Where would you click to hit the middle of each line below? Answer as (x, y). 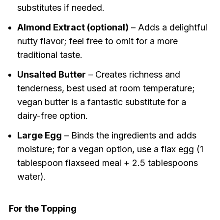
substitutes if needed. (61, 8)
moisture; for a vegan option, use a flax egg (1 (110, 149)
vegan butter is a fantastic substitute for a (101, 102)
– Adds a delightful (168, 27)
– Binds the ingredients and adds (129, 136)
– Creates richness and (133, 75)
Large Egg (39, 136)
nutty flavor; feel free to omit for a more (97, 41)
